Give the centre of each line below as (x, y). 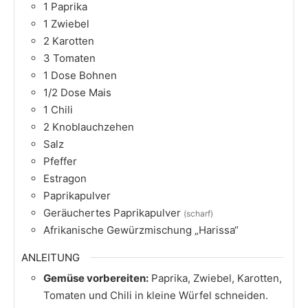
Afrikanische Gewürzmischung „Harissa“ (141, 230)
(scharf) (198, 214)
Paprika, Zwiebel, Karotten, (215, 278)
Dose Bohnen (84, 76)
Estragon (65, 179)
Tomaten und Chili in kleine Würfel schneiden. (156, 295)
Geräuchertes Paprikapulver (112, 213)
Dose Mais (86, 93)
